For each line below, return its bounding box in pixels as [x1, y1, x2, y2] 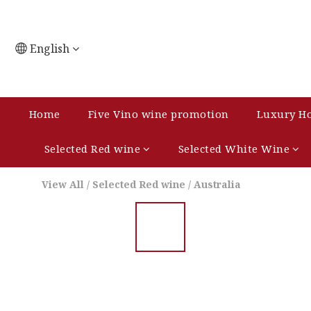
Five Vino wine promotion [87, 107, 229, 121]
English [30, 41, 69, 56]
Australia [194, 178, 241, 191]
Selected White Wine [178, 142, 290, 155]
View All [42, 178, 84, 191]
